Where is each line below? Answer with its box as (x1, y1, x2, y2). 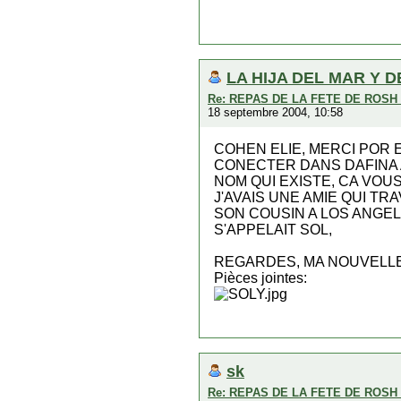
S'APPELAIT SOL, (214, 222, 332, 237)
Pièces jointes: (214, 270, 307, 286)
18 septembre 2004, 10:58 (208, 106, 343, 119)
